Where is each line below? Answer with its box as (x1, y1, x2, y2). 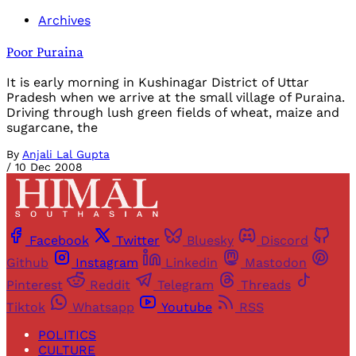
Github (6, 255, 48, 271)
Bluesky (187, 233, 234, 249)
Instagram (75, 255, 138, 271)
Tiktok (6, 300, 45, 315)
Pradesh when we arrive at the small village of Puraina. (6, 89, 345, 105)
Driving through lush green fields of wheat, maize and (6, 104, 339, 120)
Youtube (161, 300, 212, 315)
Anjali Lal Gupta (22, 147, 110, 161)
